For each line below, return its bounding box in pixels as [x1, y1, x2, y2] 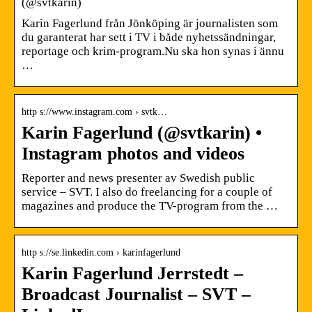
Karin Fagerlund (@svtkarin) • [22, 122, 262, 143]
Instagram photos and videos [22, 143, 244, 164]
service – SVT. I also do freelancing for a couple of [22, 185, 272, 198]
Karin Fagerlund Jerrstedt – [22, 263, 243, 283]
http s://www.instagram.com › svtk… [22, 106, 167, 117]
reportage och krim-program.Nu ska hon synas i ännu [22, 44, 284, 58]
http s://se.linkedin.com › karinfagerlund [22, 247, 180, 258]
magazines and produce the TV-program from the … [22, 198, 278, 212]
